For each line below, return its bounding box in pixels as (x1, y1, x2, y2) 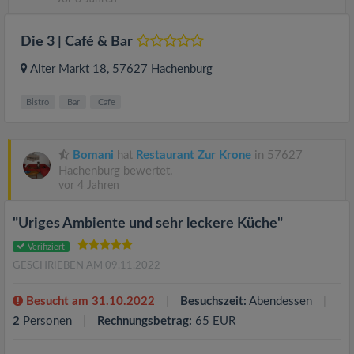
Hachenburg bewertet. (58, 165, 173, 178)
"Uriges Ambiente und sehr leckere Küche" (13, 217, 283, 232)
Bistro (26, 97, 50, 107)
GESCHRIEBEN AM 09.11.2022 (13, 261, 160, 272)
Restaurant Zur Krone (136, 149, 251, 162)
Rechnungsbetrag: (97, 315, 192, 328)
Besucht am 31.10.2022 (23, 296, 155, 308)
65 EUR (192, 315, 235, 328)
